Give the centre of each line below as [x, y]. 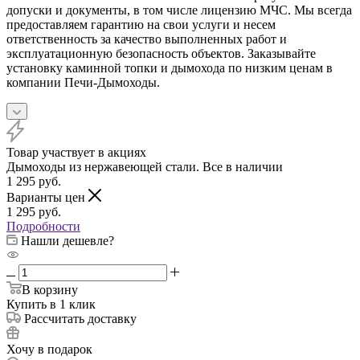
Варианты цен [47, 198]
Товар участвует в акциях [76, 153]
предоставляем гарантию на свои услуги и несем [141, 25]
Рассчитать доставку [80, 319]
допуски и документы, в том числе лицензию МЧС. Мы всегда [179, 10]
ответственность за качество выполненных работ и [147, 39]
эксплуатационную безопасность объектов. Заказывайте [161, 54]
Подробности [43, 227]
